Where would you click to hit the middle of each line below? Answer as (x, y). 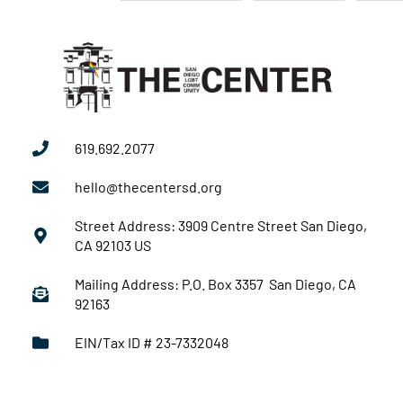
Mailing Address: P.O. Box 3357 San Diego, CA (215, 283)
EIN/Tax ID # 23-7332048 (151, 342)
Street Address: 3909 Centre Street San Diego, (220, 225)
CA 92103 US (112, 245)
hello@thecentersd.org (148, 186)
